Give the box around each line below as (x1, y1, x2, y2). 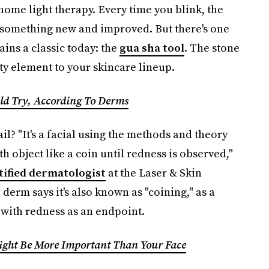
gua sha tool (119, 40, 184, 55)
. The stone (184, 40, 240, 55)
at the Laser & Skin (105, 165, 202, 180)
